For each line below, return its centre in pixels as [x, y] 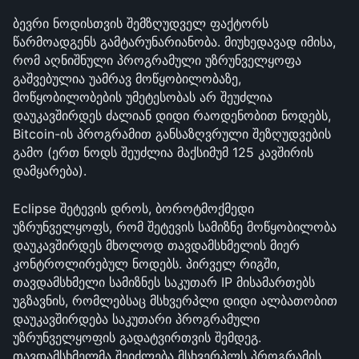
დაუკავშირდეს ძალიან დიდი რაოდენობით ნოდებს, [172, 115]
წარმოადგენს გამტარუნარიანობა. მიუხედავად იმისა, [174, 42]
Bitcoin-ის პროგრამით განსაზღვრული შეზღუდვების [172, 134]
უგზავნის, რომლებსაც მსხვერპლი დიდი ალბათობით [175, 301]
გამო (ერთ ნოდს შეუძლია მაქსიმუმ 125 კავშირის [163, 152]
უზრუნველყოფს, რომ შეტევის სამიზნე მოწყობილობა [175, 227]
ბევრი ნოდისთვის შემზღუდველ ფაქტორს [141, 23]
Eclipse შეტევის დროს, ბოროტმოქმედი [133, 208]
